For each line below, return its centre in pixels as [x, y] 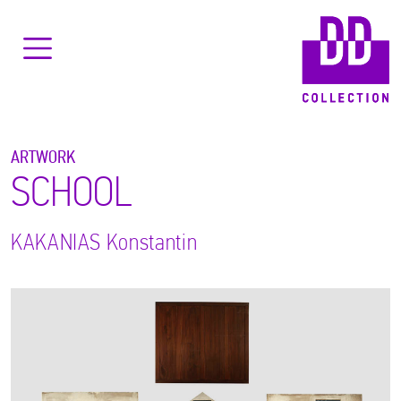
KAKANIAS [56, 244]
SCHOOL [72, 196]
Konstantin [149, 244]
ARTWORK [43, 159]
